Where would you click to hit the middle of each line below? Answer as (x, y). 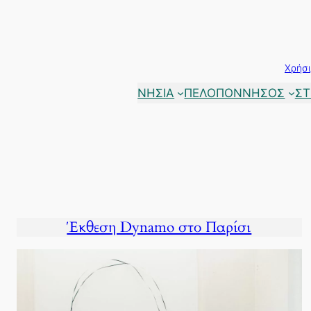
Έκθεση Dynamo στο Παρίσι (159, 228)
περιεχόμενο (41, 41)
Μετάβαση (34, 12)
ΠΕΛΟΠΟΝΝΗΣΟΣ (235, 93)
